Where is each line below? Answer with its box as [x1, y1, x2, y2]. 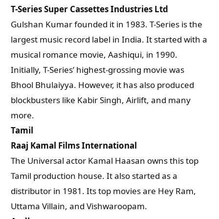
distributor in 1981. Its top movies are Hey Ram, [11, 185, 197, 197]
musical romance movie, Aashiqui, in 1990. [11, 49, 178, 60]
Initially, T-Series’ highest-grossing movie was [11, 64, 185, 75]
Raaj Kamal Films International [11, 140, 137, 151]
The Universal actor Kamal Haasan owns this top [11, 155, 199, 166]
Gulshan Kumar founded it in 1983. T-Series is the [11, 19, 203, 30]
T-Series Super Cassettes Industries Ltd [11, 3, 169, 15]
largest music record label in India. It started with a [11, 34, 208, 45]
